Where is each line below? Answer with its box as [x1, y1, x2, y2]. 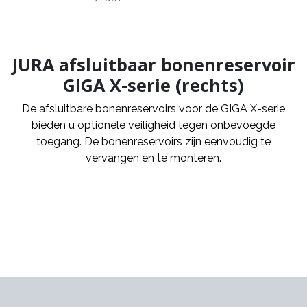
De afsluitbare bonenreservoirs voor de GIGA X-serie [22, 101, 285, 115]
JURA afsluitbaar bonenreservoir [12, 52, 295, 76]
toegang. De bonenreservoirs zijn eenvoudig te [36, 134, 271, 148]
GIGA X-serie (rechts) [63, 73, 244, 97]
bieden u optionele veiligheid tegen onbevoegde [32, 118, 275, 132]
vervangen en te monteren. [86, 151, 221, 164]
